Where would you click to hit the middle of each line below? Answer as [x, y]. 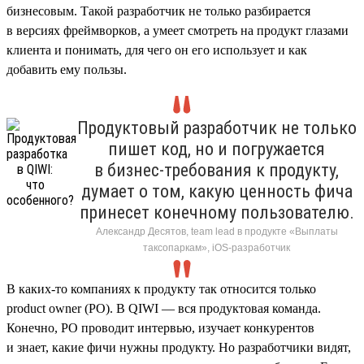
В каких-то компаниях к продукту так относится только [161, 288]
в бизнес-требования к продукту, [217, 170]
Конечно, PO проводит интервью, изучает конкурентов [160, 327]
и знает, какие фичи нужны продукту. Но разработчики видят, [179, 347]
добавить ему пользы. [67, 69]
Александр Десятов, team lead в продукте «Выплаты [217, 231]
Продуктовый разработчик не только [217, 128]
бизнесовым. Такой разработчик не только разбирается [158, 11]
